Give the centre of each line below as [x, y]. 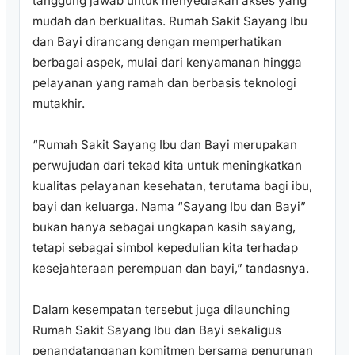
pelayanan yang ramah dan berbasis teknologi [164, 83]
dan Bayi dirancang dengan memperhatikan [157, 42]
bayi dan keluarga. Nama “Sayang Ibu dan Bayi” [169, 207]
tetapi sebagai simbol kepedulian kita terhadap [165, 248]
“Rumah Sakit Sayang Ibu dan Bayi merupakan [165, 145]
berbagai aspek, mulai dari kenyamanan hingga [167, 63]
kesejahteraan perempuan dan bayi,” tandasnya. [171, 269]
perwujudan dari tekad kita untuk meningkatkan [167, 166]
